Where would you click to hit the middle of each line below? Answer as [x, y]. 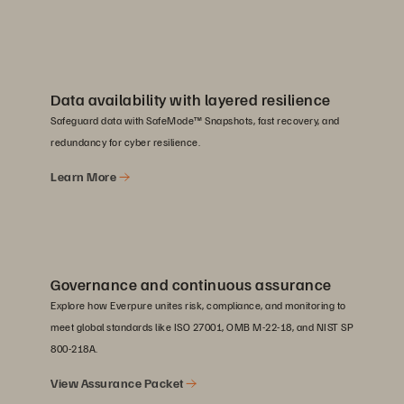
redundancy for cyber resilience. [125, 142]
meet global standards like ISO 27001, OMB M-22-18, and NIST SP [202, 326]
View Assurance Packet [118, 382]
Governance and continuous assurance [191, 284]
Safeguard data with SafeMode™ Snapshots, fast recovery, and [195, 120]
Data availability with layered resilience [191, 99]
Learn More [85, 176]
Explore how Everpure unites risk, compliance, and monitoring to [198, 305]
